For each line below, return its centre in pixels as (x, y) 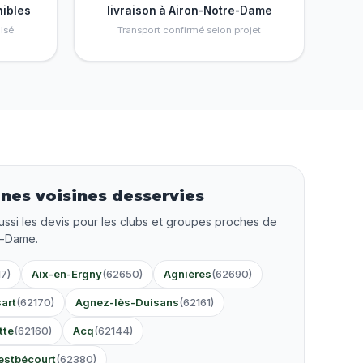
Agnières (187, 274)
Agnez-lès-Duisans (127, 303)
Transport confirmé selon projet (189, 30)
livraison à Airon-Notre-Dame (189, 11)
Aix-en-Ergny (66, 274)
